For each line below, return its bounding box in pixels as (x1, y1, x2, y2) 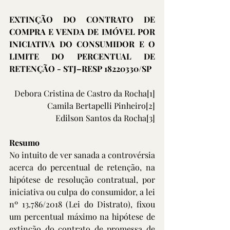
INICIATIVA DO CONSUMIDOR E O (9, 39, 155, 49)
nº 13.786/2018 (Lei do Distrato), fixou (9, 199, 155, 209)
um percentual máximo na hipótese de (9, 211, 155, 222)
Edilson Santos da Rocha (55, 112, 146, 123)
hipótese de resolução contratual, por (9, 174, 155, 185)
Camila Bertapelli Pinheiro (47, 100, 146, 111)
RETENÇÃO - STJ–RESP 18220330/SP (9, 63, 151, 74)
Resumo (9, 137, 40, 148)
